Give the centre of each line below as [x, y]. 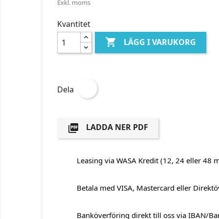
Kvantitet [74, 24]
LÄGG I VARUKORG [160, 42]
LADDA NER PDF [116, 127]
